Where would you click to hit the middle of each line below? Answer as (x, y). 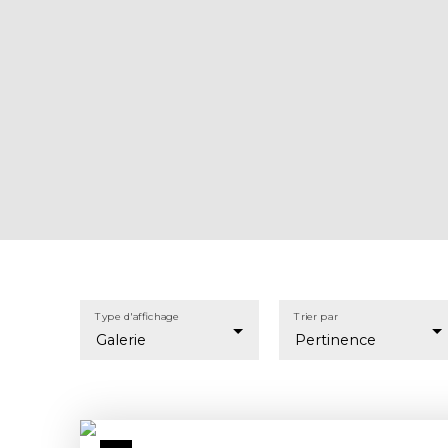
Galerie (121, 340)
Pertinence (335, 340)
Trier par (316, 317)
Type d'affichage (137, 317)
